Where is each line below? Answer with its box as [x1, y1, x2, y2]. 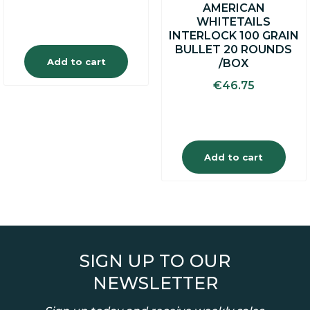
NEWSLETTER [92, 272, 218, 293]
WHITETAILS [197, 15, 271, 28]
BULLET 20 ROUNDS [175, 42, 293, 56]
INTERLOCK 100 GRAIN [168, 28, 299, 42]
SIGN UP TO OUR [80, 250, 230, 271]
